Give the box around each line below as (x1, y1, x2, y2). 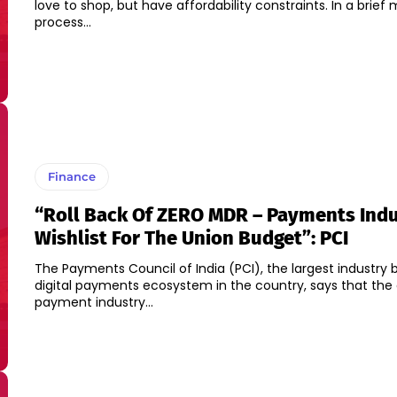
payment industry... (34, 293, 153, 312)
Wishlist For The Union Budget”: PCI (34, 226, 348, 251)
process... (34, 13, 91, 32)
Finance (47, 169, 96, 184)
